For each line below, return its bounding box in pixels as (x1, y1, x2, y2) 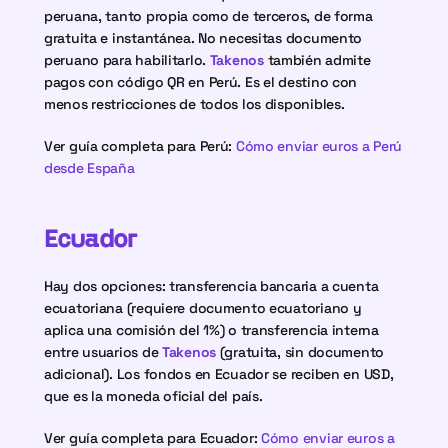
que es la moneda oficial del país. (44, 387, 263, 405)
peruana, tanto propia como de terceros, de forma (44, 7, 373, 25)
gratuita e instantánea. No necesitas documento (44, 29, 363, 47)
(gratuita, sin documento (216, 343, 385, 361)
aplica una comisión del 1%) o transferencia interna (44, 321, 379, 339)
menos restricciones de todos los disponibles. (44, 95, 345, 113)
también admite (263, 51, 371, 69)
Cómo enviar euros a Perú (235, 137, 403, 155)
